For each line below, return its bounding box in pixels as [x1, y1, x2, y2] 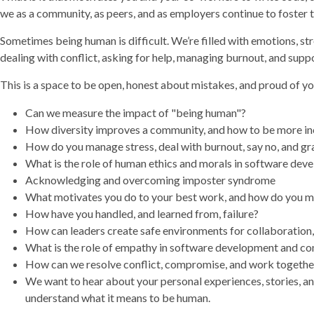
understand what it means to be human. [25, 290, 210, 304]
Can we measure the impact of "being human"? [25, 105, 246, 119]
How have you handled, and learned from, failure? [25, 206, 259, 220]
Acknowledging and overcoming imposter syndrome [25, 172, 275, 186]
